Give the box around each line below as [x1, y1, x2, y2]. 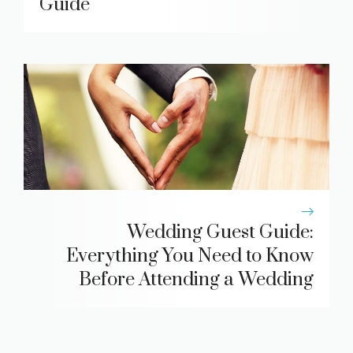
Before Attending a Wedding [79, 268, 314, 292]
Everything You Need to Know [66, 244, 314, 269]
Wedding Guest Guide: [127, 221, 314, 245]
